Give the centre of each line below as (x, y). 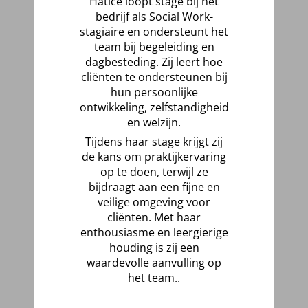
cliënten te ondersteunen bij (154, 77)
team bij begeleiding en (154, 47)
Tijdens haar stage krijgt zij (154, 142)
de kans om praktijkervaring (154, 157)
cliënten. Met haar (154, 217)
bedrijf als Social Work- (154, 16)
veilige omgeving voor (154, 202)
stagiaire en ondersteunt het (154, 32)
